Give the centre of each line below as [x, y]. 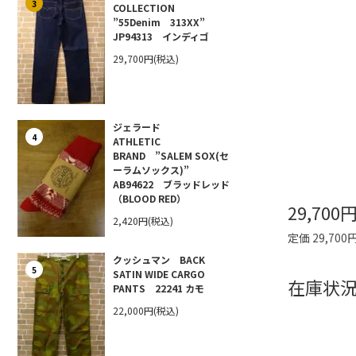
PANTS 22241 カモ [159, 288]
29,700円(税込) [146, 59]
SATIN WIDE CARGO [159, 273]
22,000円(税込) [146, 310]
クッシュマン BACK [159, 259]
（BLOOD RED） [149, 198]
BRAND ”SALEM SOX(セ [171, 155]
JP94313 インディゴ [161, 37]
